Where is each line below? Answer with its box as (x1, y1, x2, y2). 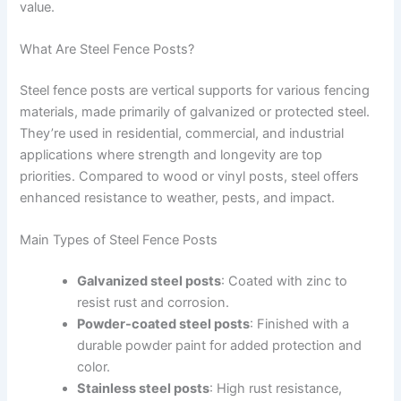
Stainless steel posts (77, 380, 210, 397)
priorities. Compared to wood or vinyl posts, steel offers (20, 168, 360, 184)
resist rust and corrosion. (77, 294, 230, 311)
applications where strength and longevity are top (20, 147, 323, 163)
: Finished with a (250, 316, 350, 333)
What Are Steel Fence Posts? (20, 41, 195, 58)
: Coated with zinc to (221, 273, 348, 290)
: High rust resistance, (209, 380, 343, 397)
